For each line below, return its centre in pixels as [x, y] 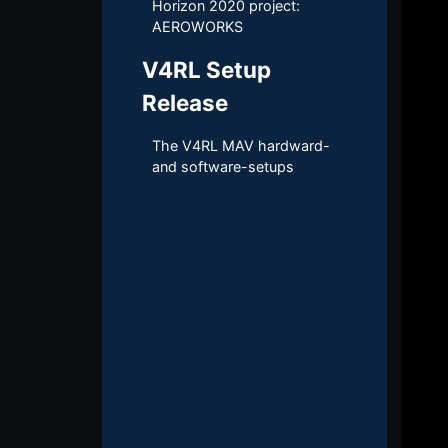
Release [185, 102]
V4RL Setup [206, 69]
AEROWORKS [197, 26]
